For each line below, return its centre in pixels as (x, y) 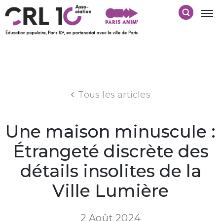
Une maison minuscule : (110, 131)
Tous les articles (114, 94)
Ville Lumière (110, 190)
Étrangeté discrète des (110, 151)
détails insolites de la (110, 171)
